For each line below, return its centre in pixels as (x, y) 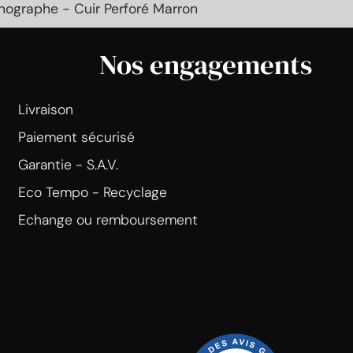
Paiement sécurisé (76, 137)
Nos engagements (205, 64)
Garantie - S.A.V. (68, 164)
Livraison (45, 109)
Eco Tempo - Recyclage (92, 192)
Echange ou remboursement (108, 219)
